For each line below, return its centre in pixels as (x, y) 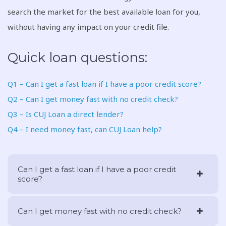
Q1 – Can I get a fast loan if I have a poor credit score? (104, 84)
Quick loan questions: (77, 58)
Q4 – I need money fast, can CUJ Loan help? (85, 129)
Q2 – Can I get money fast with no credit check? (93, 99)
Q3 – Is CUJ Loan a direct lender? (66, 114)
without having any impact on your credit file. (88, 27)
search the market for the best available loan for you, (104, 12)
